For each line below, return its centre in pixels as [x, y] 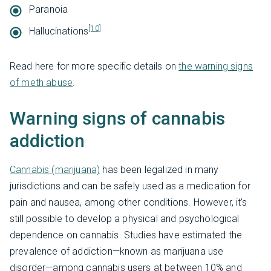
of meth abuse [41, 83]
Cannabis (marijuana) [55, 170]
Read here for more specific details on [94, 67]
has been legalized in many [159, 170]
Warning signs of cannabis [118, 119]
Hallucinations [59, 31]
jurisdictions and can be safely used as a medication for [130, 186]
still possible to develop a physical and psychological [125, 219]
